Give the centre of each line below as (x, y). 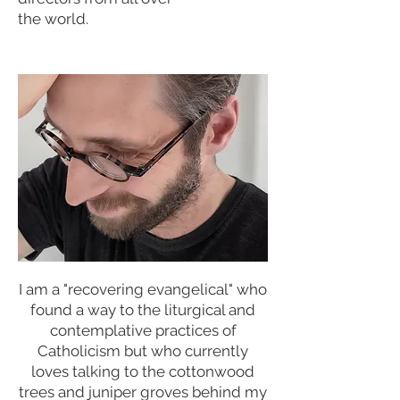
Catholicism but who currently (143, 350)
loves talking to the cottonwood (143, 371)
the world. (55, 18)
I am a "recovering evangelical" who (143, 289)
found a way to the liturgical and (143, 309)
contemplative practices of (143, 330)
